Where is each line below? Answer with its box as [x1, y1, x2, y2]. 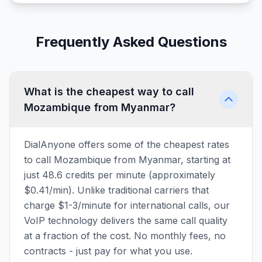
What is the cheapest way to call [24, 85, 194, 98]
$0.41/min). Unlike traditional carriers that [24, 184, 209, 196]
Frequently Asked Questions [35, 33, 227, 50]
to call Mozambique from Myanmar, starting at [24, 154, 230, 166]
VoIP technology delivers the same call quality [24, 215, 227, 226]
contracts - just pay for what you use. [24, 245, 192, 257]
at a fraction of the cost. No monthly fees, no [24, 230, 226, 242]
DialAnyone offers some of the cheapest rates [24, 139, 229, 150]
